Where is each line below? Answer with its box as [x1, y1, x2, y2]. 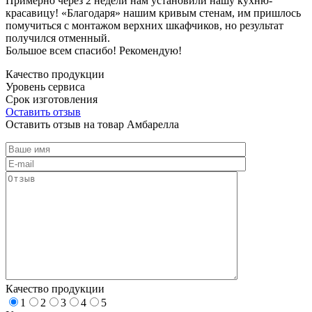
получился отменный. [6, 31, 110, 44]
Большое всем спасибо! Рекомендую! [6, 44, 182, 56]
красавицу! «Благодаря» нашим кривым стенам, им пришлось [6, 6, 301, 19]
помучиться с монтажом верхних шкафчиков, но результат [6, 19, 283, 31]
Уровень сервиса [6, 80, 85, 93]
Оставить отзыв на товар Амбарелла [6, 118, 179, 130]
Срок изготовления [6, 93, 97, 105]
